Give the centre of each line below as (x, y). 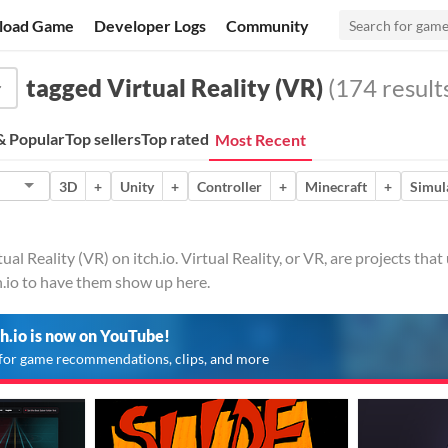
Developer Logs (150, 25)
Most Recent (260, 139)
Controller (229, 186)
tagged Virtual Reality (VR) (174, 87)
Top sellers (103, 138)
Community (268, 25)
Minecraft (336, 186)
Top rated (175, 138)
